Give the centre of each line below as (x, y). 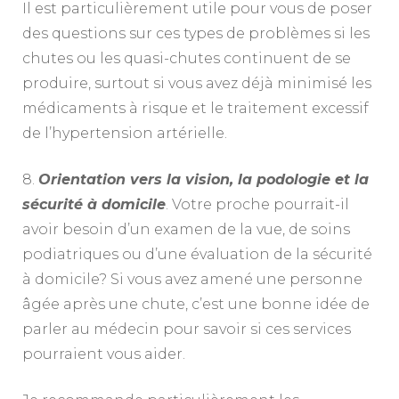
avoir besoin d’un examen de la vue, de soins (186, 229)
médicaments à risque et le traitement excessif (195, 108)
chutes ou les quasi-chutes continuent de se (187, 58)
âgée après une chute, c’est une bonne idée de (196, 304)
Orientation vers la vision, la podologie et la (204, 179)
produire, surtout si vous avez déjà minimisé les (197, 83)
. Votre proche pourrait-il (257, 204)
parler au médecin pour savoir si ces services (187, 329)
